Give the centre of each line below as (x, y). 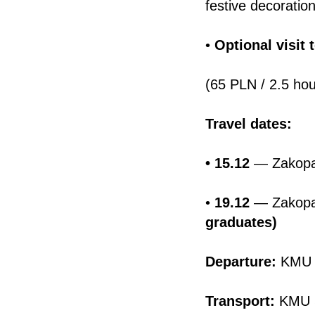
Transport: (242, 301)
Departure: (243, 262)
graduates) (241, 222)
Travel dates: (249, 124)
